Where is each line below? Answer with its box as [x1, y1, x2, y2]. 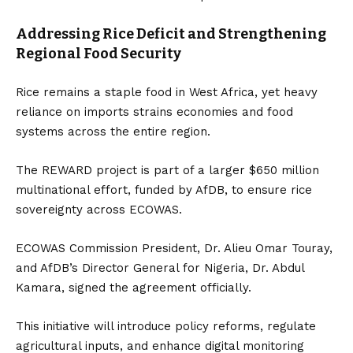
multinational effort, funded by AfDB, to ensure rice [16, 183, 312, 197]
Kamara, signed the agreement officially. [16, 281, 251, 295]
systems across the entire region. [16, 124, 210, 139]
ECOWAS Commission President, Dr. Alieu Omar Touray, [16, 241, 333, 255]
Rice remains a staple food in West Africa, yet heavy [16, 85, 318, 99]
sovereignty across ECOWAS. [16, 203, 182, 217]
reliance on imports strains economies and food [16, 105, 293, 119]
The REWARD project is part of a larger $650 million [16, 163, 319, 177]
